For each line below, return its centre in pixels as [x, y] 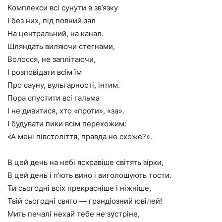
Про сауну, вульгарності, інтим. [64, 85]
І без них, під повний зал [52, 21]
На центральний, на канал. [55, 33]
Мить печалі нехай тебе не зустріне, [74, 214]
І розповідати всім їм [45, 72]
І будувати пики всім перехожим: [67, 124]
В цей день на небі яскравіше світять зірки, [85, 162]
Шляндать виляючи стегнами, [61, 46]
